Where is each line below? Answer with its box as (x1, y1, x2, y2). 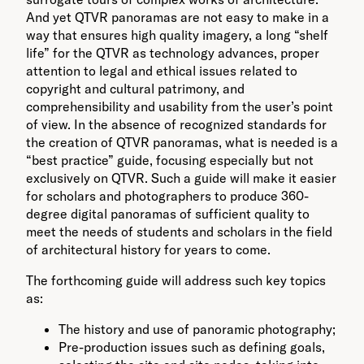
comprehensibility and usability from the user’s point (26, 98, 333, 115)
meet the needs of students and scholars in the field (26, 223, 332, 240)
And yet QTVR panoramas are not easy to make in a (26, 9, 329, 26)
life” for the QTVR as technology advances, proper (26, 45, 319, 62)
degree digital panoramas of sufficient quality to (26, 206, 310, 223)
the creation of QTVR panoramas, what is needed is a (26, 134, 338, 151)
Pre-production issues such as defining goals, (58, 339, 325, 356)
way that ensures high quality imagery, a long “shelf (26, 27, 328, 44)
